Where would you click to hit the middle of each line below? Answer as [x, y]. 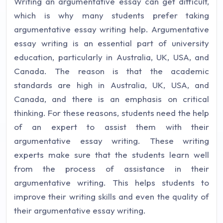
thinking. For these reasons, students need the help [111, 113]
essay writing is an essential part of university [111, 43]
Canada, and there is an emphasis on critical [111, 99]
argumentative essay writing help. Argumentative [111, 29]
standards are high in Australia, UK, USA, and [111, 85]
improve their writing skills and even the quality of [111, 196]
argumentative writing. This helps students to [111, 182]
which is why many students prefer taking [111, 15]
